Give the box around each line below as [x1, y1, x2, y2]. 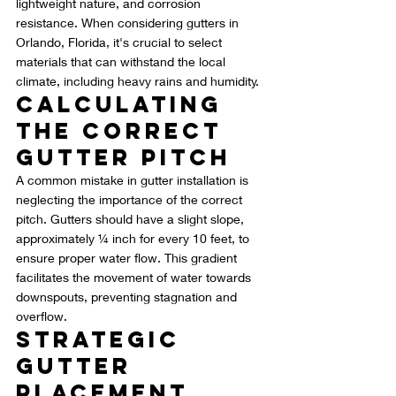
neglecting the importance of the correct [16, 192, 246, 208]
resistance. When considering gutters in [16, 15, 242, 31]
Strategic [16, 325, 190, 354]
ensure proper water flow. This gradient [16, 250, 240, 266]
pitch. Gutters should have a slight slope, [16, 211, 247, 227]
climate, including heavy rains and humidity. [16, 73, 259, 89]
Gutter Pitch [16, 143, 231, 172]
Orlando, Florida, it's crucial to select [16, 34, 225, 50]
